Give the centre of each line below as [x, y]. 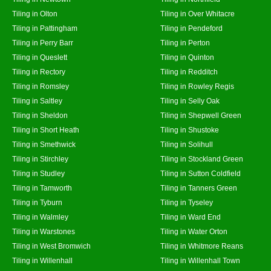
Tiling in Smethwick [44, 144]
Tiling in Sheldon [40, 115]
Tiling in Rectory [39, 72]
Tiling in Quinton [187, 57]
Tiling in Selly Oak [190, 101]
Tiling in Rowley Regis [197, 86]
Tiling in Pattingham [45, 28]
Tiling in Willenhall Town [200, 260]
